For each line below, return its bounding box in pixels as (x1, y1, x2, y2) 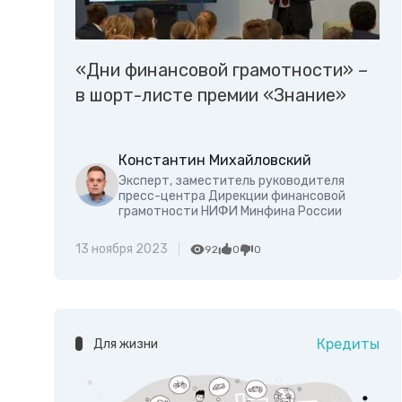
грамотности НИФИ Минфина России (118, 204, 342, 220)
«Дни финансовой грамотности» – (75, 59, 368, 82)
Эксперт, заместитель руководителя (118, 173, 345, 189)
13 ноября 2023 (75, 241, 168, 258)
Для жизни (93, 336, 158, 353)
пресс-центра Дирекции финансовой (118, 188, 345, 205)
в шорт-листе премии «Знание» (75, 84, 346, 107)
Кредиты (316, 336, 380, 354)
